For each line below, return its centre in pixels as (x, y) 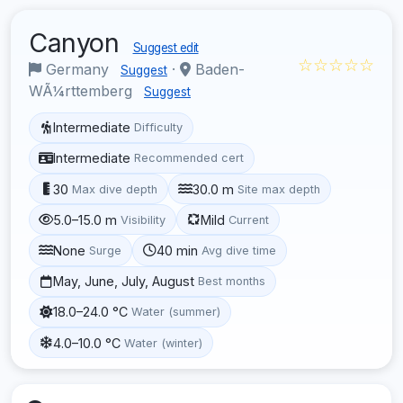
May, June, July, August (124, 282)
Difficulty (159, 128)
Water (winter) (164, 343)
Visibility (143, 219)
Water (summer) (176, 312)
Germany (77, 69)
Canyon (77, 42)
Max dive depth (115, 189)
